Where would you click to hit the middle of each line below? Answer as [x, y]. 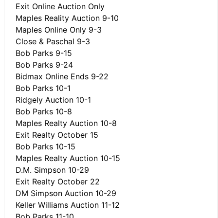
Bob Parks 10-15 [45, 146]
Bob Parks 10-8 [44, 111]
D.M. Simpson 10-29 [52, 170]
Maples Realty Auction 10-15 [68, 158]
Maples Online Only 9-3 [59, 29]
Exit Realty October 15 [57, 135]
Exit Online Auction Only [60, 6]
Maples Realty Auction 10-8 [66, 123]
